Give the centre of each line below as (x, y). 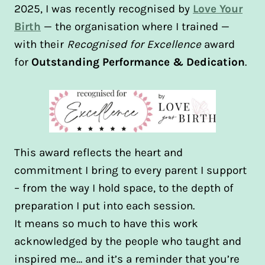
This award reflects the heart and (98, 153)
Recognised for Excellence (134, 44)
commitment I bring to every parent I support (130, 170)
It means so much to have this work (106, 224)
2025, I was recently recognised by (104, 9)
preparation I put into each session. (104, 206)
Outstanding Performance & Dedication (138, 62)
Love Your (218, 9)
